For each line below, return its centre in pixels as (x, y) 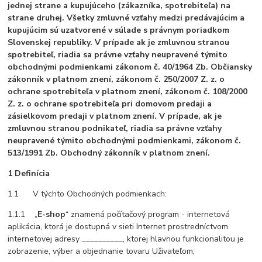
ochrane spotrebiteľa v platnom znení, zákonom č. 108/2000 (128, 92)
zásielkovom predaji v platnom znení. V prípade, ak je (115, 116)
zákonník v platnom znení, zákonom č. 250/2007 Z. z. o (116, 80)
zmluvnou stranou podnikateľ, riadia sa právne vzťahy (115, 129)
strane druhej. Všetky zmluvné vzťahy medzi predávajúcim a (126, 18)
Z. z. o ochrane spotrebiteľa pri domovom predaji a (110, 104)
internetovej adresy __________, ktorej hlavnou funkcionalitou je (126, 239)
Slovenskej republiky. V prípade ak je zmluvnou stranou (119, 43)
